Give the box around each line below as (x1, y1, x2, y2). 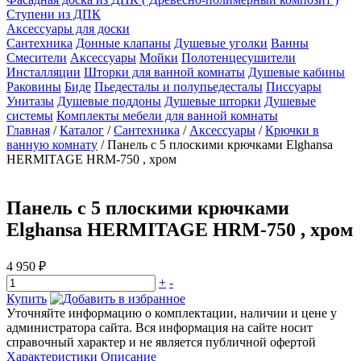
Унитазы (6, 94, 54, 108)
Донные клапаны (76, 36, 171, 50)
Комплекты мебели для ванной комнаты (56, 109, 278, 122)
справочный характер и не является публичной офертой (6, 334, 316, 349)
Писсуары (266, 80, 322, 93)
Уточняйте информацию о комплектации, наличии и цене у (6, 305, 337, 320)
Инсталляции (6, 65, 81, 79)
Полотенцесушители (181, 51, 296, 64)
